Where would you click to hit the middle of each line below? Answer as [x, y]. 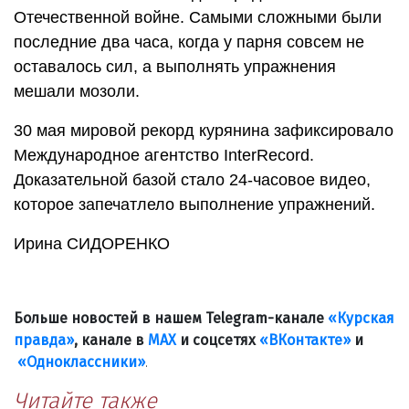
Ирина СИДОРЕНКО [92, 244]
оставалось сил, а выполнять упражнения [175, 67]
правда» [44, 341]
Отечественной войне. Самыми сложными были [198, 18]
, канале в [111, 341]
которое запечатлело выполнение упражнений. [194, 205]
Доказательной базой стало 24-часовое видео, [192, 180]
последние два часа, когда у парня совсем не [189, 42]
